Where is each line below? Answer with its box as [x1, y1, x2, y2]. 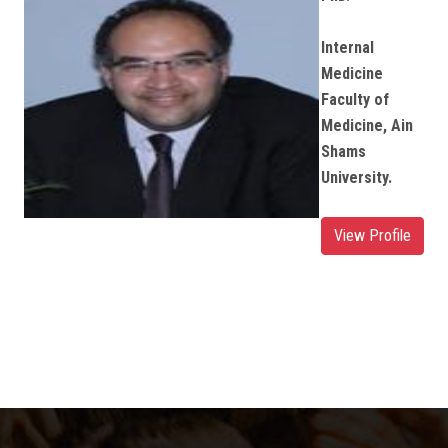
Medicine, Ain [321, 116, 413, 135]
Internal [321, 38, 374, 57]
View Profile [334, 226, 411, 245]
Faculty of [321, 90, 389, 109]
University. [321, 168, 392, 187]
